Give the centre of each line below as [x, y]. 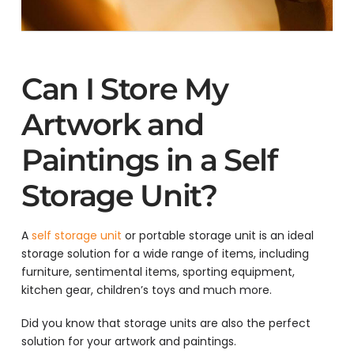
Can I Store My [124, 88]
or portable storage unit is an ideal [217, 236]
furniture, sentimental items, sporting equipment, [158, 272]
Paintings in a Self [149, 160]
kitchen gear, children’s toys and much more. [148, 290]
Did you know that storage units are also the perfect [166, 323]
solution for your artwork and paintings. [130, 341]
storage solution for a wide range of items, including [165, 254]
